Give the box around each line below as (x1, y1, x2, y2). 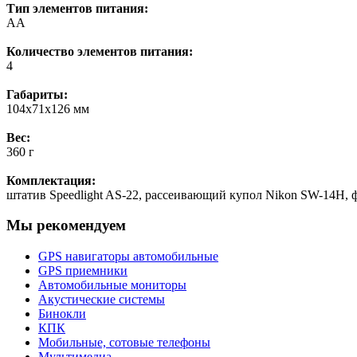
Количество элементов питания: (6, 44, 193, 58)
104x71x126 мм (6, 101, 89, 116)
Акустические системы (38, 292, 165, 307)
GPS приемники (38, 264, 127, 278)
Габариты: (6, 87, 68, 101)
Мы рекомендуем (6, 217, 126, 234)
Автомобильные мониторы (38, 278, 186, 292)
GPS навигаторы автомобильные (38, 249, 218, 264)
